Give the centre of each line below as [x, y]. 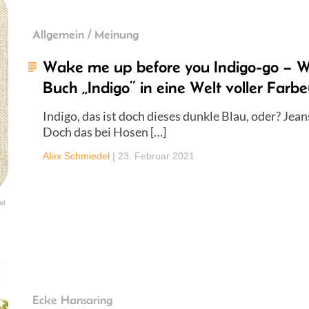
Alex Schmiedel [76, 156]
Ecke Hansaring [72, 300]
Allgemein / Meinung [86, 34]
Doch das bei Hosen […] [104, 131]
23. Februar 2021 [156, 156]
